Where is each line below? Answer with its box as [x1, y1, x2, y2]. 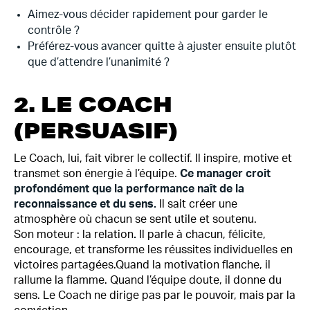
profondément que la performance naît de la [14, 183, 244, 194]
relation [94, 229, 134, 240]
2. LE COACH [14, 91, 172, 118]
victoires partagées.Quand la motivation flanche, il [14, 259, 271, 271]
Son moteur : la [14, 229, 91, 240]
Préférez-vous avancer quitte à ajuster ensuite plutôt [28, 41, 296, 52]
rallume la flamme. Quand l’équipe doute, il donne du [14, 275, 282, 286]
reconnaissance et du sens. [14, 199, 156, 210]
